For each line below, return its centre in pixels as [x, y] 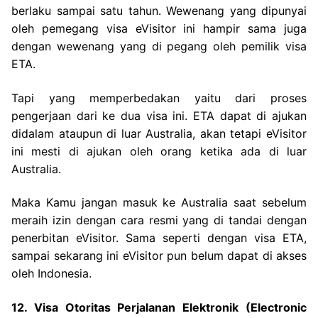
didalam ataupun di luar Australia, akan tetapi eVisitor [159, 133]
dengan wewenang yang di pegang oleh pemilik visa [159, 46]
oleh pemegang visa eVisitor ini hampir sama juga [159, 29]
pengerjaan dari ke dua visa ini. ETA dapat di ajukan [159, 115]
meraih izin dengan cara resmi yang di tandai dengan [159, 220]
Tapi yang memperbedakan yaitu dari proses [159, 98]
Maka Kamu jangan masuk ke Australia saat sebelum [159, 203]
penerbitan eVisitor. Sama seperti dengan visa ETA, [159, 238]
